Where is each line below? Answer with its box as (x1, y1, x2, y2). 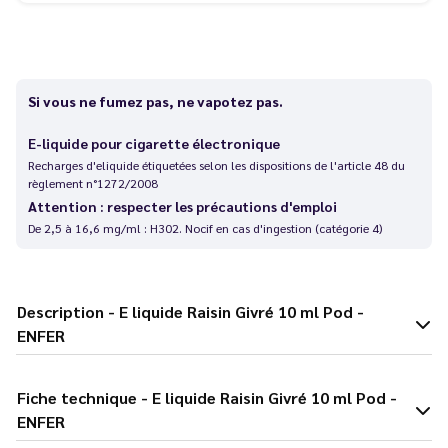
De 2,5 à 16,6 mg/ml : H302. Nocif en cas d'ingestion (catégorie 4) (28, 219, 382, 236)
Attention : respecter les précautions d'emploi (28, 196, 337, 215)
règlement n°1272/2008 (28, 174, 158, 191)
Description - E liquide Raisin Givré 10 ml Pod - (17, 300, 108, 322)
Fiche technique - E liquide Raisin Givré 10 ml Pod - (17, 386, 141, 408)
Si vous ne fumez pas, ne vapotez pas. (28, 91, 283, 110)
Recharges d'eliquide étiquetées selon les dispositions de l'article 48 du (28, 156, 405, 173)
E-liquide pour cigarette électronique (28, 133, 280, 152)
